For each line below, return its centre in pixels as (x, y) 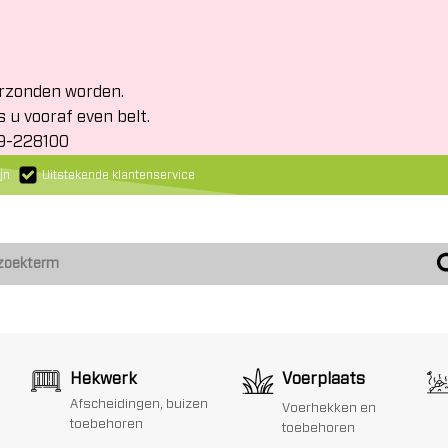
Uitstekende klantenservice (118, 174)
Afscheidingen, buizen (138, 404)
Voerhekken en (329, 408)
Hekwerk (103, 379)
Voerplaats (324, 379)
